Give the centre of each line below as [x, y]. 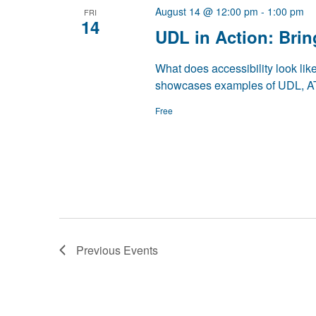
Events [141, 250]
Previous [100, 250]
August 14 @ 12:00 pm [206, 11]
